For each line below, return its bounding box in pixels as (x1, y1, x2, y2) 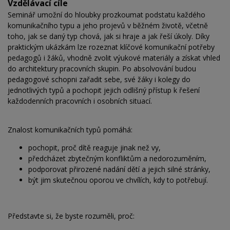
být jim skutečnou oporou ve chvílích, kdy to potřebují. (28, 175, 208, 185)
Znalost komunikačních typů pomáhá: (8, 125, 132, 135)
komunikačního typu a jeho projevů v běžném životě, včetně (8, 21, 208, 31)
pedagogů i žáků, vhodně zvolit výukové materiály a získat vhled (8, 53, 220, 63)
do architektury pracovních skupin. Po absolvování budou (8, 64, 196, 74)
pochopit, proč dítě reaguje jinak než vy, (28, 143, 161, 153)
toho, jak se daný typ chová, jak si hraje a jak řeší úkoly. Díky (8, 31, 209, 42)
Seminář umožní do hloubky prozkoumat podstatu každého (8, 10, 205, 20)
